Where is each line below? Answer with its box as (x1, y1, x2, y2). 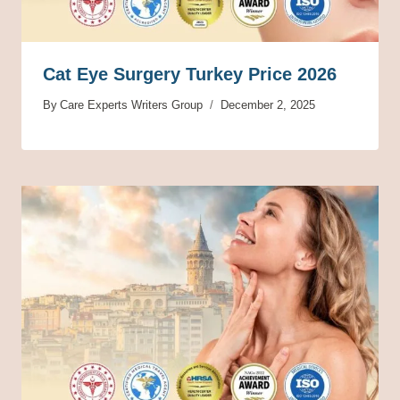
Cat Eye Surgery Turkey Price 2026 (43, 64, 337, 85)
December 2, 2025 (221, 98, 316, 112)
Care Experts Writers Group (60, 98, 204, 112)
